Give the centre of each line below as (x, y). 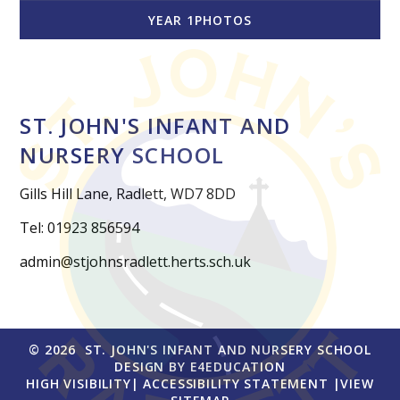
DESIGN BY (152, 366)
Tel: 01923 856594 (80, 227)
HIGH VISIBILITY (79, 383)
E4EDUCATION (237, 366)
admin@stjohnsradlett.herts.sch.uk (136, 261)
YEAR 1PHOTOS (200, 21)
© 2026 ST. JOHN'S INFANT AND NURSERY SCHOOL (200, 349)
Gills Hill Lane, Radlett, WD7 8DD (128, 193)
